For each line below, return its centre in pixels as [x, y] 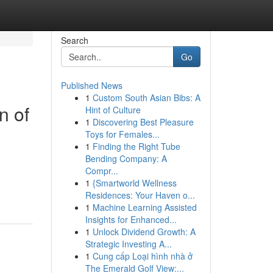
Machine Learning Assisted [144, 207]
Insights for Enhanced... [131, 219]
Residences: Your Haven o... [140, 195]
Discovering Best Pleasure [143, 122]
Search [74, 40]
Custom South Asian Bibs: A [146, 97]
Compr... [101, 171]
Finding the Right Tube [136, 146]
